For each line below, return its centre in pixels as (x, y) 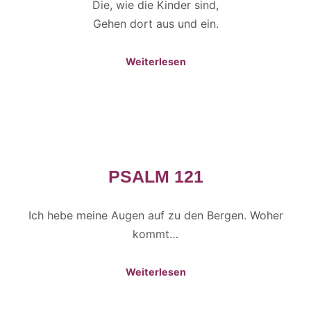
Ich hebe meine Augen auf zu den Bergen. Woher (155, 215)
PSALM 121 (155, 177)
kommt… (155, 234)
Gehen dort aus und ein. (155, 24)
